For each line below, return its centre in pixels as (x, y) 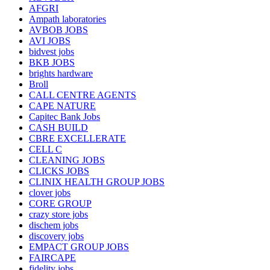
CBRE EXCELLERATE (77, 138)
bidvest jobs (52, 51)
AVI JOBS (50, 40)
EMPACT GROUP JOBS (79, 246)
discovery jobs (56, 236)
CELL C (46, 149)
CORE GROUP (60, 203)
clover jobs (50, 192)
